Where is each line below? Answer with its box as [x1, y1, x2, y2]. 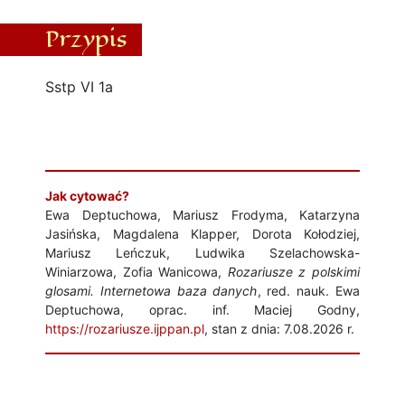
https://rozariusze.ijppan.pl [45, 321, 204, 336]
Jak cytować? [45, 188, 129, 203]
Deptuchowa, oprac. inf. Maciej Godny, [45, 302, 360, 317]
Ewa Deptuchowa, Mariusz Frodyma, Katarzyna [45, 207, 360, 222]
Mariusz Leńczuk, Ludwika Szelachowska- [45, 245, 360, 260]
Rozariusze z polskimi [227, 264, 361, 279]
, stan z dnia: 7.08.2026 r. [204, 321, 354, 336]
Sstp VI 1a [45, 78, 113, 96]
